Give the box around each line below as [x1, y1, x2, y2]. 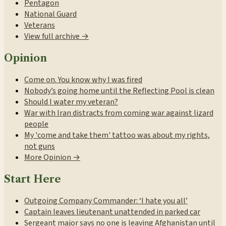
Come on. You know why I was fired [24, 74, 142, 86]
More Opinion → [24, 152, 80, 163]
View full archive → [24, 31, 89, 42]
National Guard [24, 9, 77, 20]
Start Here [4, 173, 61, 186]
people [24, 119, 48, 130]
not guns [24, 141, 55, 152]
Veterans [24, 20, 55, 31]
